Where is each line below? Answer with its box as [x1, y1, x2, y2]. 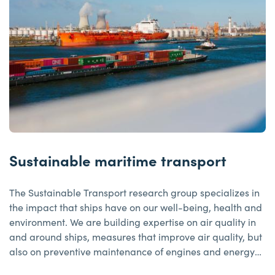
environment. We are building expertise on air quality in [9, 215, 257, 229]
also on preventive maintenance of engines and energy [9, 244, 255, 258]
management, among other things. [9, 259, 165, 273]
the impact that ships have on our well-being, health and [9, 200, 263, 214]
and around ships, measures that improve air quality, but [9, 230, 263, 244]
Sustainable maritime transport [9, 150, 227, 171]
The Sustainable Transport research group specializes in [9, 185, 260, 199]
